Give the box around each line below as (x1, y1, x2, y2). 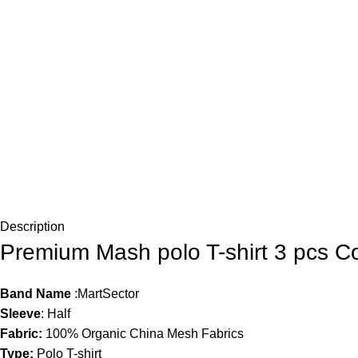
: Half (41, 307, 70, 320)
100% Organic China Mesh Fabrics (42, 327, 244, 340)
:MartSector (74, 287, 139, 300)
